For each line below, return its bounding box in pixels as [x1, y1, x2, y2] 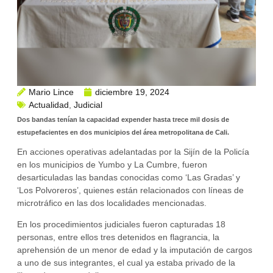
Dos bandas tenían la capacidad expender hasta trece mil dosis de [17, 116, 229, 124]
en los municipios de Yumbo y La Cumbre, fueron [17, 160, 207, 170]
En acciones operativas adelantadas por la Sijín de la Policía [17, 147, 249, 157]
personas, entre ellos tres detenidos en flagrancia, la [17, 232, 219, 243]
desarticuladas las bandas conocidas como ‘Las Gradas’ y [17, 172, 240, 183]
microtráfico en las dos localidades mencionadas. [17, 198, 207, 208]
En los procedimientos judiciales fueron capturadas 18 [17, 219, 225, 230]
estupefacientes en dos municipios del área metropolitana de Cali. [17, 129, 229, 136]
